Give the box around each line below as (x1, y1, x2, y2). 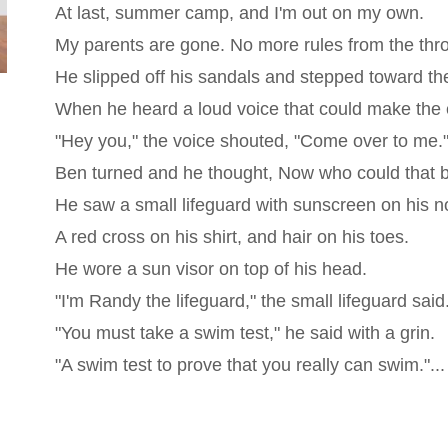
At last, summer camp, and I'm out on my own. (54, 3, 424, 23)
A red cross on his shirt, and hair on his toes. (54, 227, 409, 247)
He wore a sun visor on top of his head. (54, 259, 367, 279)
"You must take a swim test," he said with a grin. (54, 323, 435, 343)
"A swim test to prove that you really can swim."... (54, 355, 445, 375)
